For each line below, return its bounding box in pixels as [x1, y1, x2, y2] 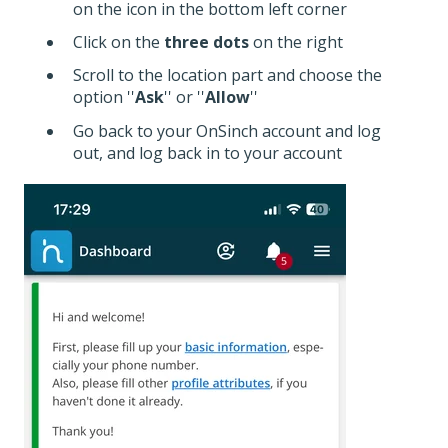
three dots [164, 31, 249, 54]
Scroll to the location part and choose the [73, 64, 382, 87]
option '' [73, 86, 135, 109]
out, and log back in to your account [73, 141, 342, 164]
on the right [249, 31, 343, 54]
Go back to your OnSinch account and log [73, 119, 381, 142]
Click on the [73, 31, 164, 54]
